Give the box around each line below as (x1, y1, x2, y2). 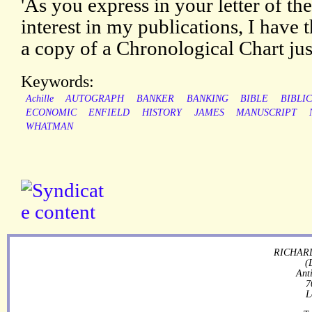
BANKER (136, 93, 174, 104)
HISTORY (141, 107, 182, 118)
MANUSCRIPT (236, 107, 297, 118)
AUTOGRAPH (65, 93, 125, 104)
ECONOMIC (25, 107, 77, 118)
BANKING (186, 93, 228, 104)
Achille (25, 93, 54, 104)
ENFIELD (88, 107, 130, 118)
